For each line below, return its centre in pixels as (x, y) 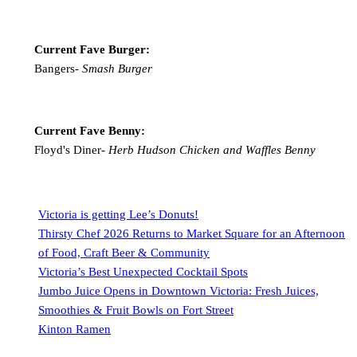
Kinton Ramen (75, 330)
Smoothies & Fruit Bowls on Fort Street (136, 310)
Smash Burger (117, 68)
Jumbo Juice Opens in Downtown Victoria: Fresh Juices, (178, 291)
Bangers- (58, 68)
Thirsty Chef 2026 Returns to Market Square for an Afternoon (192, 234)
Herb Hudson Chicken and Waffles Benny (212, 149)
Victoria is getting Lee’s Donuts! (118, 215)
